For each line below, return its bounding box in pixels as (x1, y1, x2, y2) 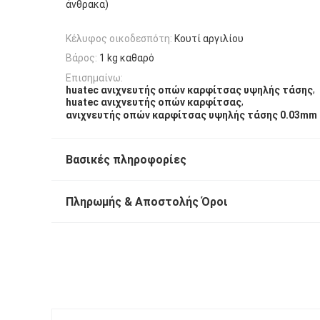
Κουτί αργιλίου (174, 33, 244, 45)
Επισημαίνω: (66, 71, 123, 84)
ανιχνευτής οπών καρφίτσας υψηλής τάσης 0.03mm (66, 109, 317, 121)
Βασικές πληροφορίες (66, 152, 186, 166)
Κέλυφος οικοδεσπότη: (66, 33, 172, 45)
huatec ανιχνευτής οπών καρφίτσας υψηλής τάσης (66, 84, 313, 96)
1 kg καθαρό (99, 52, 154, 64)
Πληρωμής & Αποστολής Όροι (66, 194, 228, 209)
